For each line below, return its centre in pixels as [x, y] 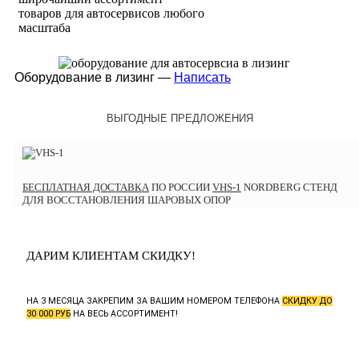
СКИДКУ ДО [307, 301]
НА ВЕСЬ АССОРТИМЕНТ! [124, 314]
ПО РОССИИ [181, 188]
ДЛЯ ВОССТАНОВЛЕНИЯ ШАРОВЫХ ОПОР [127, 200]
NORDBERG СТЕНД [289, 188]
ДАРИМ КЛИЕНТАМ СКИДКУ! [111, 256]
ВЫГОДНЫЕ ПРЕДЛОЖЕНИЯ [179, 119]
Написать [202, 78]
